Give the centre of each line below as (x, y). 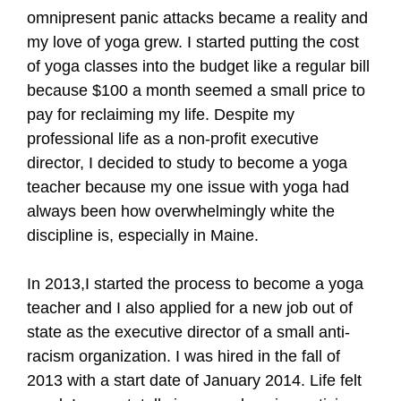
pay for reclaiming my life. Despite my (161, 115)
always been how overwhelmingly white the (181, 211)
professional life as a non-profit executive (173, 139)
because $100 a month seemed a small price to (196, 90)
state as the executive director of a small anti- (188, 332)
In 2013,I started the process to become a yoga (195, 284)
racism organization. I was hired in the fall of (183, 356)
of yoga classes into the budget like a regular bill (198, 66)
